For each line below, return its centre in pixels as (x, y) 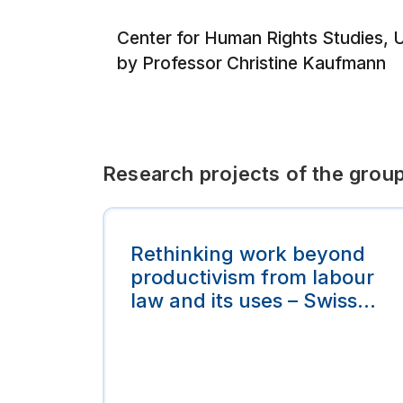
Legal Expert (190, 323)
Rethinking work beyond (248, 253)
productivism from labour (252, 277)
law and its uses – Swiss (244, 300)
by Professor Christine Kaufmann (251, 63)
